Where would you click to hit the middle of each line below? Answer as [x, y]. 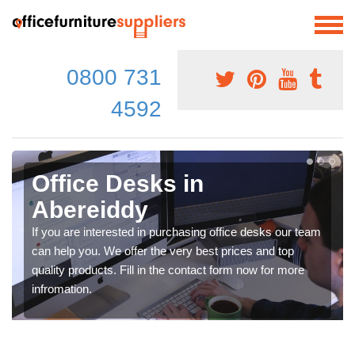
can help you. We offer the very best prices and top [163, 250]
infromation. [62, 288]
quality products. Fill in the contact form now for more [168, 269]
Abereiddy [90, 209]
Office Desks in [118, 183]
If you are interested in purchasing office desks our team [176, 231]
